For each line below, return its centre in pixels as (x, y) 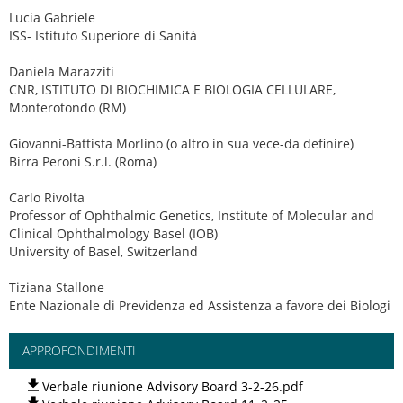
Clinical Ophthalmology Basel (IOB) (113, 233)
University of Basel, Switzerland (103, 251)
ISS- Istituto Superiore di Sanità (103, 36)
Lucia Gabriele (52, 18)
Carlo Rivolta (47, 197)
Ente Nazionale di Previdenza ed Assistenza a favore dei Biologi (200, 305)
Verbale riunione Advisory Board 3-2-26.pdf (173, 386)
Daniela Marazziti (62, 72)
